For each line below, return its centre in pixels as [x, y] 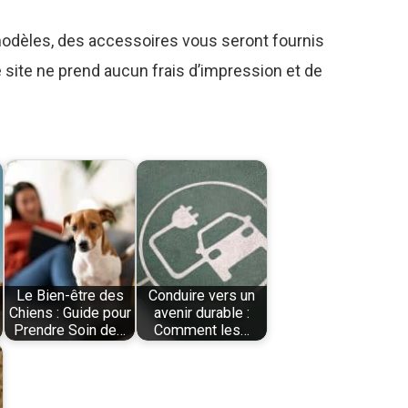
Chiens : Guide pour [70, 313]
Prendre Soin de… [70, 331]
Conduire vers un [202, 296]
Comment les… [202, 331]
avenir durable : [202, 313]
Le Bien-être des [70, 296]
